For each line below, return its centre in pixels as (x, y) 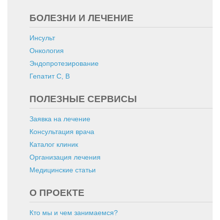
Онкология (47, 51)
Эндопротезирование (64, 63)
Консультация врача (62, 132)
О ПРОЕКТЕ (57, 193)
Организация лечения (65, 157)
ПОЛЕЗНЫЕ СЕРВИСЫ (83, 99)
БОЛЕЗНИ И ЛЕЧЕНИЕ (82, 18)
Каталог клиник (54, 144)
